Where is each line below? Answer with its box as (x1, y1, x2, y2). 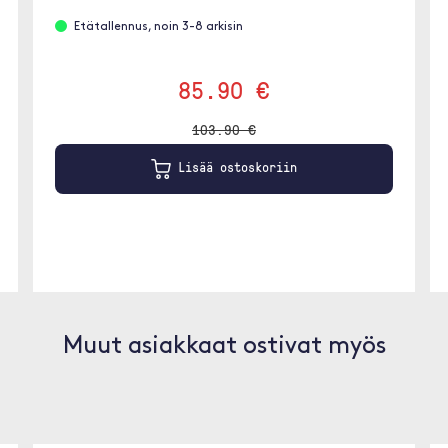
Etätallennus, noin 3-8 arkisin (74, 20, 244, 33)
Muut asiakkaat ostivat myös (62, 335, 386, 359)
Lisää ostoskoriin (170, 158, 297, 177)
